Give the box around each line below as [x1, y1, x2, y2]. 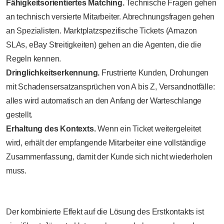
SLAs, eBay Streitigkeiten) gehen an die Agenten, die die [6, 40, 201, 49]
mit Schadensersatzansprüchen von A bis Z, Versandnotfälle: [6, 82, 215, 91]
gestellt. [6, 110, 33, 119]
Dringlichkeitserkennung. [6, 68, 100, 77]
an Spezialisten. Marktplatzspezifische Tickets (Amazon [6, 26, 197, 35]
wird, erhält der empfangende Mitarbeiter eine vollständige [6, 138, 206, 147]
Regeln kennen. [6, 54, 61, 63]
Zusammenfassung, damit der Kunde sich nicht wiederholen [6, 152, 212, 161]
